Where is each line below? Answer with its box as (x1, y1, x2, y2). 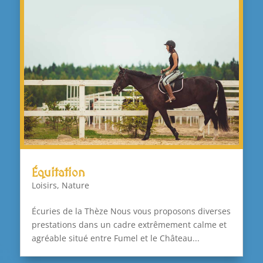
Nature (61, 180, 89, 191)
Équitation (31, 165, 85, 180)
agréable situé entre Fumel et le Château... (31, 232, 200, 244)
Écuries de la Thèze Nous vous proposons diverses (31, 205, 231, 217)
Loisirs (31, 180, 57, 191)
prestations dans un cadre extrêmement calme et (31, 219, 227, 231)
